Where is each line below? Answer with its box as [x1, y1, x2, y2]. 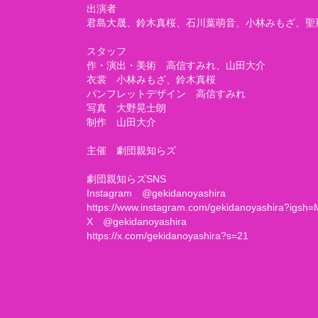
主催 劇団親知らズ [87, 145, 176, 156]
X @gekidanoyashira [87, 216, 187, 227]
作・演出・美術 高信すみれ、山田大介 [87, 60, 265, 71]
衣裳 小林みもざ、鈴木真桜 [87, 74, 216, 85]
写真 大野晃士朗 [87, 102, 166, 114]
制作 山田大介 [87, 116, 156, 128]
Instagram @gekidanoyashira [87, 187, 226, 199]
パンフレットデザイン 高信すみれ [87, 88, 246, 99]
